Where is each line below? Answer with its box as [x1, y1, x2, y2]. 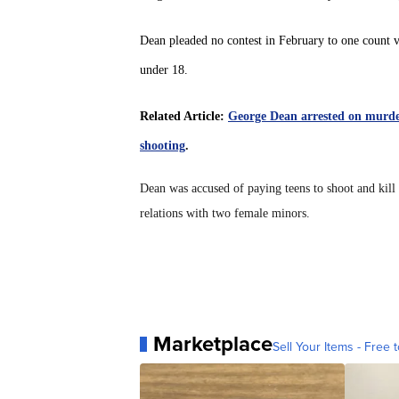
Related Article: [140, 110, 228, 124]
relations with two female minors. [140, 207, 313, 221]
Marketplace [153, 328, 273, 361]
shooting [140, 139, 185, 153]
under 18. [140, 63, 188, 77]
